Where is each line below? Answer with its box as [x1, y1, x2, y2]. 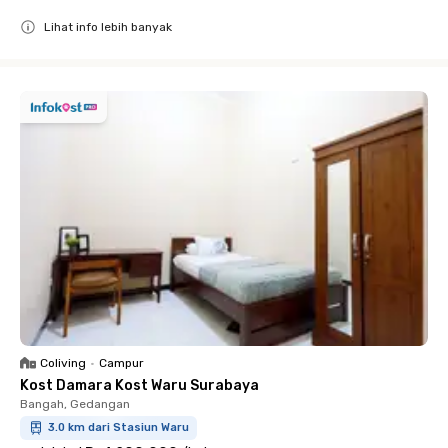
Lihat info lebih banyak [44, 20, 172, 34]
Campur [99, 356, 144, 370]
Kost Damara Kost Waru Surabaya [20, 377, 259, 394]
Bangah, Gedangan [20, 397, 130, 411]
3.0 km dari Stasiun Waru [48, 421, 189, 434]
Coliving [40, 356, 86, 370]
